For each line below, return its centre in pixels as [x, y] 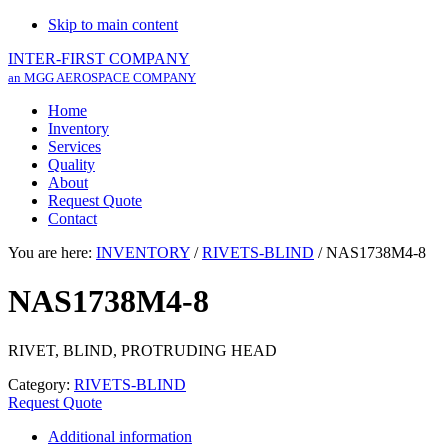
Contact [72, 218]
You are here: [52, 252]
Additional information [120, 436]
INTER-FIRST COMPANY [99, 58]
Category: [41, 384]
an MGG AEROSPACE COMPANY [102, 78]
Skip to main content [113, 24]
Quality [71, 164]
